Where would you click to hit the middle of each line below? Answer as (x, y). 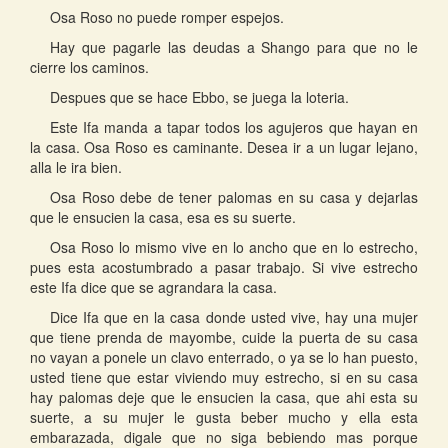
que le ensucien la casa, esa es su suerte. (163, 217)
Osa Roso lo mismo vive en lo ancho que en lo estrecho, (234, 247)
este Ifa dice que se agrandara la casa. (153, 287)
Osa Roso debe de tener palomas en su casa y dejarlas (234, 197)
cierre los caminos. (89, 67)
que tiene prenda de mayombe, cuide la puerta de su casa (224, 337)
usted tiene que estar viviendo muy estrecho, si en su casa (224, 377)
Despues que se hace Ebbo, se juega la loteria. (199, 97)
